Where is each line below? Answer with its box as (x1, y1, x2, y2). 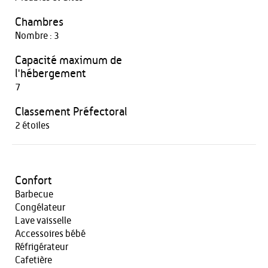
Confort (15, 175, 52, 187)
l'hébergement (15, 68, 86, 80)
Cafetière (15, 255, 52, 265)
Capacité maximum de (15, 55, 122, 66)
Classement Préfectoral (15, 106, 127, 118)
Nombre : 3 (15, 31, 59, 41)
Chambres (15, 17, 63, 28)
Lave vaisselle (15, 216, 71, 226)
